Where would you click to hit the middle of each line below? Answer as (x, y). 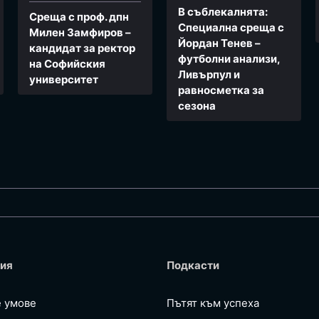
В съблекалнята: (223, 12)
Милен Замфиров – (80, 33)
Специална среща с (231, 28)
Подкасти (193, 266)
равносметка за (221, 90)
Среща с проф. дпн (79, 17)
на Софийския (67, 64)
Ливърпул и (209, 75)
